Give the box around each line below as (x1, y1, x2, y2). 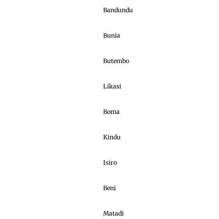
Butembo (103, 57, 129, 65)
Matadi (103, 209, 124, 217)
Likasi (103, 82, 121, 90)
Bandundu (103, 6, 133, 14)
